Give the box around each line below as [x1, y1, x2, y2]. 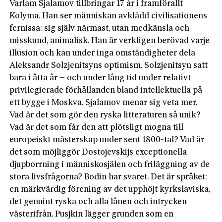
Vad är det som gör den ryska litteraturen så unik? [9, 111, 201, 119]
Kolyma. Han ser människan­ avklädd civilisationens [9, 11, 208, 20]
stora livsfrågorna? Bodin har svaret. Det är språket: [9, 172, 208, 181]
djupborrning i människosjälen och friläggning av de [9, 160, 210, 169]
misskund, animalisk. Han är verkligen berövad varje [9, 36, 210, 45]
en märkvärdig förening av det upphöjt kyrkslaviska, [9, 185, 211, 194]
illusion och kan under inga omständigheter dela [9, 49, 196, 57]
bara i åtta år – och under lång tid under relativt [9, 73, 191, 82]
